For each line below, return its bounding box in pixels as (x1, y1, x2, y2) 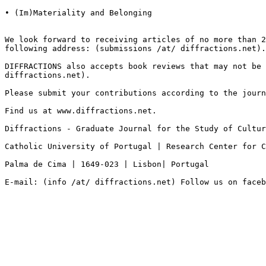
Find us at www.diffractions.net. (5, 106, 157, 115)
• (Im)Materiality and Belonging (5, 8, 152, 17)
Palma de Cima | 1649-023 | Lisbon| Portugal (5, 159, 209, 169)
